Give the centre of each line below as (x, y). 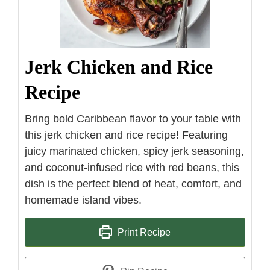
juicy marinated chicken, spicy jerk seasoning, (134, 151)
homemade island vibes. (83, 200)
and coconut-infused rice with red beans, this (132, 167)
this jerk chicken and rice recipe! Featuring (126, 135)
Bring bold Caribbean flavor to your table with (133, 118)
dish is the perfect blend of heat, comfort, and (133, 184)
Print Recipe (143, 232)
